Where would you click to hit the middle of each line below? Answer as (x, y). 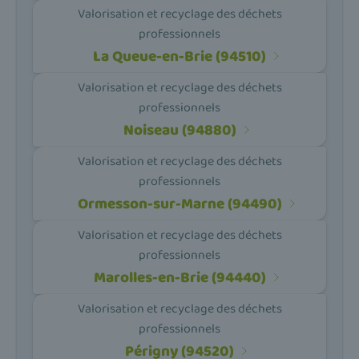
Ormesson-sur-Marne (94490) (179, 204)
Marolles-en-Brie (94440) (179, 277)
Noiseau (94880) (179, 130)
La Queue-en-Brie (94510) (179, 56)
